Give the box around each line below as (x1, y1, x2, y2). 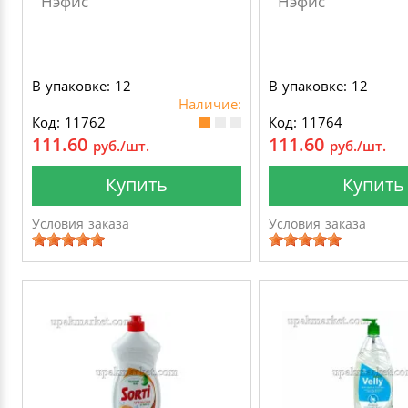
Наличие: (178, 95, 241, 113)
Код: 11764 (269, 113, 342, 131)
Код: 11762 (32, 113, 106, 131)
